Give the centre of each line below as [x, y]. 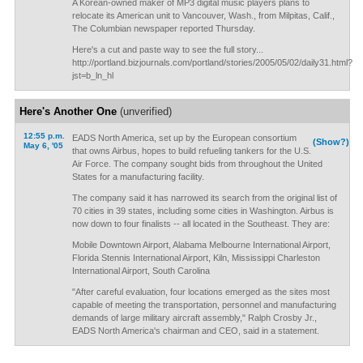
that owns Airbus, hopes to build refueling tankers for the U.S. [191, 151]
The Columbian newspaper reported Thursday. [163, 28]
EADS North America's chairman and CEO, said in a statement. [195, 331]
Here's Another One [68, 111]
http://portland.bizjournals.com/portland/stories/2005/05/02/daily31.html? [212, 62]
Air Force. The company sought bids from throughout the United [197, 164]
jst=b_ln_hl [92, 75]
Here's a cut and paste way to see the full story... [167, 49]
